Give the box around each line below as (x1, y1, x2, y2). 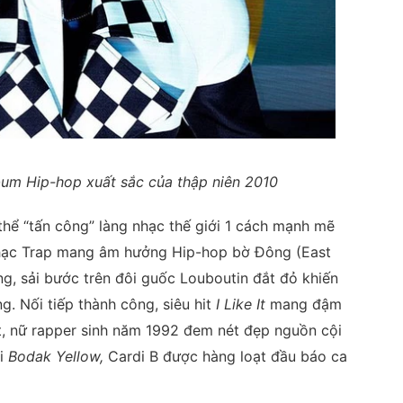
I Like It (216, 295, 270, 314)
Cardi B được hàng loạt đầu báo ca (103, 347, 347, 366)
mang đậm (270, 295, 342, 314)
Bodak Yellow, (8, 347, 103, 366)
